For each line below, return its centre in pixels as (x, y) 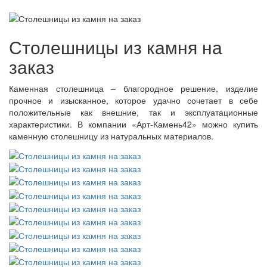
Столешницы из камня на (116, 47)
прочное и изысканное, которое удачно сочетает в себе (133, 100)
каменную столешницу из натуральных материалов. (111, 136)
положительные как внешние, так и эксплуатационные (133, 112)
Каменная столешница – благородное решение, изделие (133, 89)
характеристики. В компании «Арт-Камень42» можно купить (133, 124)
